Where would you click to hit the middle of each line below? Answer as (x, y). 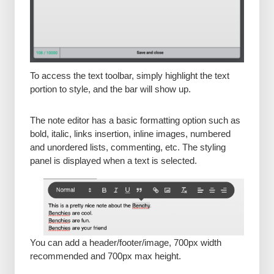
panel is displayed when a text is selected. (113, 160)
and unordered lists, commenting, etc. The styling (128, 147)
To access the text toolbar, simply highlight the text (129, 75)
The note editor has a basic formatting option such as (135, 120)
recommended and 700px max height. (105, 256)
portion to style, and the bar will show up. (110, 89)
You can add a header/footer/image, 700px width (125, 242)
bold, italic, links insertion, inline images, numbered (130, 133)
